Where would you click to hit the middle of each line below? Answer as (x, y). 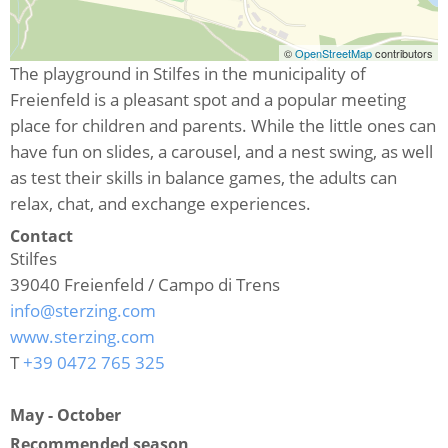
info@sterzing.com (83, 310)
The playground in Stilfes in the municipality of (188, 73)
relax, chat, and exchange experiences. (160, 203)
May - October (65, 414)
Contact (41, 235)
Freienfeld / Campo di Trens (172, 284)
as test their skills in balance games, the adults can (203, 177)
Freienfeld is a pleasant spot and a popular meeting (208, 99)
